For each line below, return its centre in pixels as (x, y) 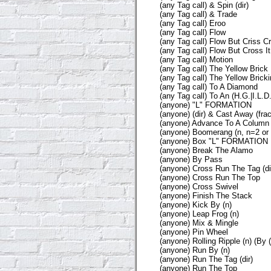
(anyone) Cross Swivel (199, 186)
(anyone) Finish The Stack (206, 195)
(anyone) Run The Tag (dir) (206, 259)
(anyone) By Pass (191, 159)
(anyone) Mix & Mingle (199, 223)
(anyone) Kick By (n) (196, 204)
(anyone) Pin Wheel (194, 232)
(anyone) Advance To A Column (214, 123)
